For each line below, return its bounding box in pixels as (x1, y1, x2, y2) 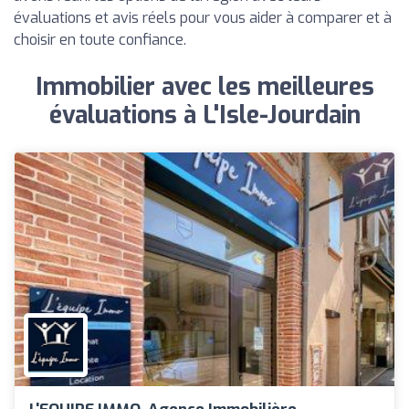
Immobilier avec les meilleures (35, 71, 374, 103)
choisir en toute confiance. (14, 30, 186, 49)
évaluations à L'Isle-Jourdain (48, 100, 361, 131)
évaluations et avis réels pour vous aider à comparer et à (14, 8, 392, 27)
